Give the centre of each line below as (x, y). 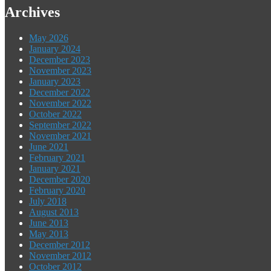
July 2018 (48, 201)
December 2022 (60, 92)
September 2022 (60, 125)
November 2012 (60, 255)
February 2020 (57, 190)
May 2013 (49, 233)
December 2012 (60, 244)
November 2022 (60, 103)
